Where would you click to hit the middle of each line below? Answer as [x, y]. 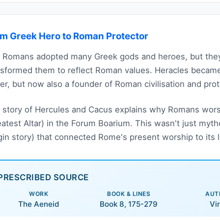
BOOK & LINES [129, 194]
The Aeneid [39, 204]
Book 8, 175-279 [129, 204]
